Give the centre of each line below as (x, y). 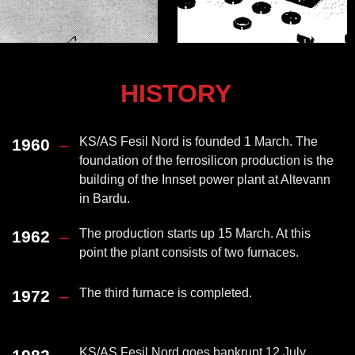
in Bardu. (105, 198)
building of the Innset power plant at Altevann (205, 179)
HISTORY (176, 94)
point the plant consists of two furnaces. (189, 252)
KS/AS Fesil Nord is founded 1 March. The (198, 141)
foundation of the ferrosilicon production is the (206, 160)
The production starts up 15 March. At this (195, 233)
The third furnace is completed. (166, 293)
